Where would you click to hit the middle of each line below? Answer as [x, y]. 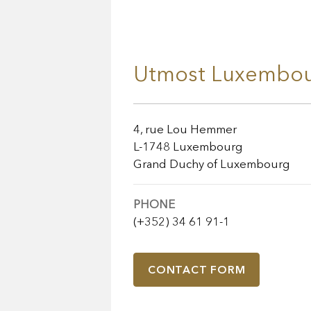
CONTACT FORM [197, 270]
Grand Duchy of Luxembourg [211, 164]
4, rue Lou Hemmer [185, 129]
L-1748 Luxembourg [188, 147]
